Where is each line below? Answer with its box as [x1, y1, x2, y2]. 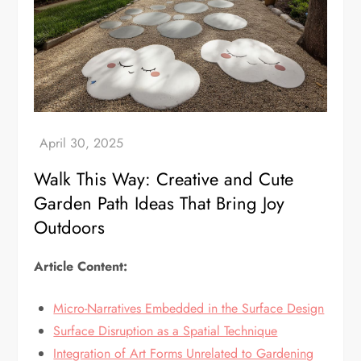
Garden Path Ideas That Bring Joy [34, 190, 285, 217]
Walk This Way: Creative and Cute [34, 166, 294, 193]
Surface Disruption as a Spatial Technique [53, 322, 278, 341]
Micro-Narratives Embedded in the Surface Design [53, 299, 325, 318]
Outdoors [34, 214, 106, 241]
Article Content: [34, 257, 128, 276]
